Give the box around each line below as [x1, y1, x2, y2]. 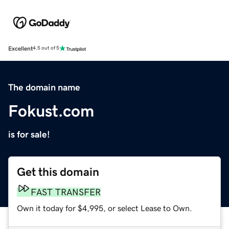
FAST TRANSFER [31, 187, 101, 197]
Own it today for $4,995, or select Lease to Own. [17, 203, 192, 212]
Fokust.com [8, 102, 94, 119]
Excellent [8, 45, 33, 52]
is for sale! [8, 129, 50, 139]
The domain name [8, 82, 80, 92]
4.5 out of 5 [33, 45, 59, 51]
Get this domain [17, 166, 99, 178]
